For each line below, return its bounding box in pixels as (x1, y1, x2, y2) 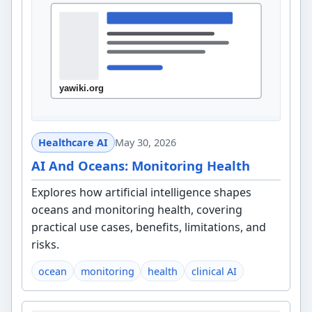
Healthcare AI (38, 136, 108, 150)
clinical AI (191, 264, 237, 278)
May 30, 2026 (114, 136, 176, 150)
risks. (31, 236, 60, 252)
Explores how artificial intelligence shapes (31, 184, 252, 200)
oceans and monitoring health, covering (31, 201, 243, 217)
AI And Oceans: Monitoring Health (31, 157, 251, 175)
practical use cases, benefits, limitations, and (31, 219, 267, 235)
